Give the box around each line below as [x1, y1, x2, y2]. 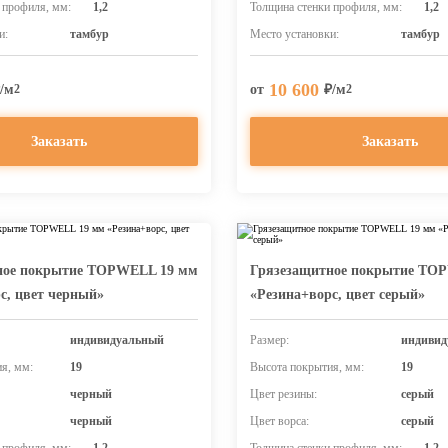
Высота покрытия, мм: [250, 360, 364, 374]
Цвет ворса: [250, 414, 309, 428]
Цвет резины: [250, 387, 317, 401]
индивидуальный [69, 333, 164, 347]
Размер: [250, 333, 289, 347]
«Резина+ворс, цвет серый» [250, 287, 425, 302]
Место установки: [250, 27, 339, 41]
